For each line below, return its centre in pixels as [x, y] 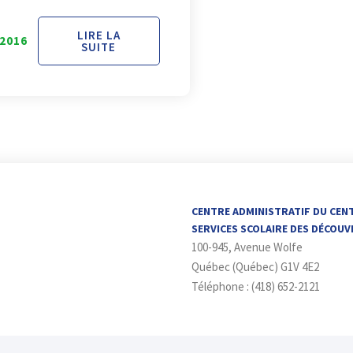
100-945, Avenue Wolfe [247, 247]
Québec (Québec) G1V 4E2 [255, 267]
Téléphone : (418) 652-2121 [255, 287]
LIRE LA [98, 35]
